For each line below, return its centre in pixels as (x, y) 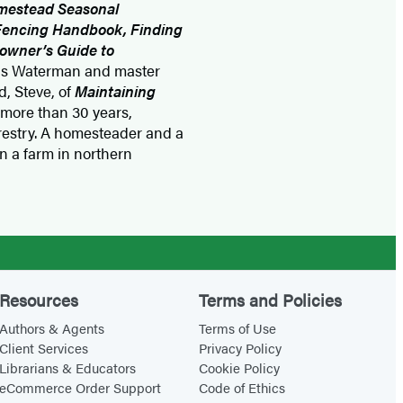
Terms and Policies (271, 300)
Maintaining (116, 91)
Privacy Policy (241, 348)
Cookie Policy (240, 368)
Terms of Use (238, 328)
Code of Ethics (242, 388)
